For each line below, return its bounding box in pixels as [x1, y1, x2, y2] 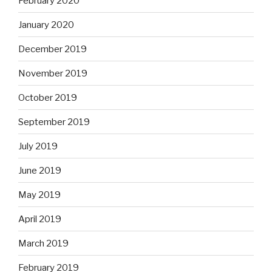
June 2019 [18, 165, 61, 176]
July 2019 [18, 140, 58, 152]
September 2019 [18, 116, 90, 127]
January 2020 [18, 19, 74, 30]
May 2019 [18, 189, 61, 200]
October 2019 [18, 92, 77, 103]
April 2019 [18, 213, 61, 225]
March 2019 [18, 237, 69, 249]
